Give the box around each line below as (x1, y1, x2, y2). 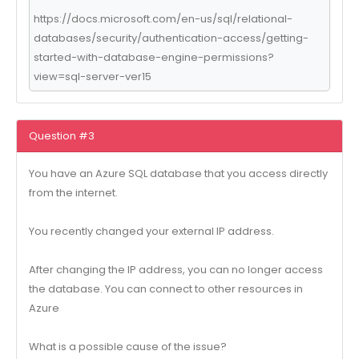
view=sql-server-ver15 (33, 68, 151, 84)
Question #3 (28, 127, 95, 143)
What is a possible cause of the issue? (28, 339, 227, 355)
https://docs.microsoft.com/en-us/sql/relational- (33, 10, 292, 26)
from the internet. (28, 185, 118, 201)
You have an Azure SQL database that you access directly (28, 166, 328, 182)
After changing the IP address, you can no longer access (28, 262, 323, 278)
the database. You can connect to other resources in (28, 281, 303, 297)
